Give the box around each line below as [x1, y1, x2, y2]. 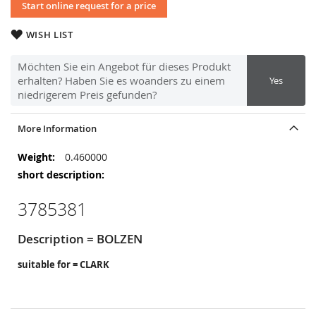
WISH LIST [25, 28, 73, 41]
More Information [18, 122, 97, 135]
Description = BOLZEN [18, 231, 142, 247]
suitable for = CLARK [18, 258, 109, 271]
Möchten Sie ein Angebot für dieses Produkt [18, 59, 231, 73]
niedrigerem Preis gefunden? [18, 87, 157, 102]
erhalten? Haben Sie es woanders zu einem [18, 73, 225, 87]
